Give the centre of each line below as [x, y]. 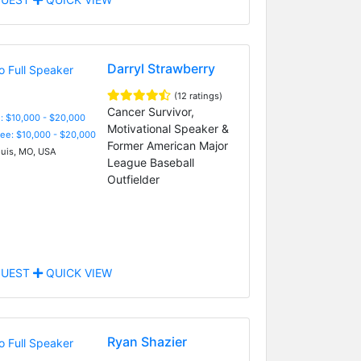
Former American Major [167, 145]
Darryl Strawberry [161, 68]
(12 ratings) [198, 95]
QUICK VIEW [77, 272]
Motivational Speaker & [168, 128]
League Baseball [150, 162]
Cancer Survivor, [150, 111]
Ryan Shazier [147, 341]
